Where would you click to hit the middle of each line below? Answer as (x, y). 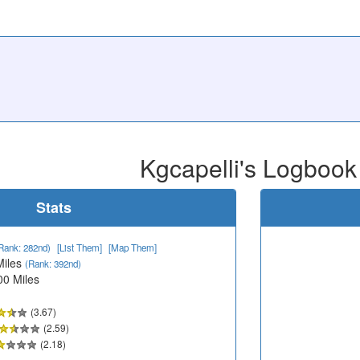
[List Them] (80, 247)
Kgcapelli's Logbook (248, 167)
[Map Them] (133, 247)
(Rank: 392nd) (53, 263)
